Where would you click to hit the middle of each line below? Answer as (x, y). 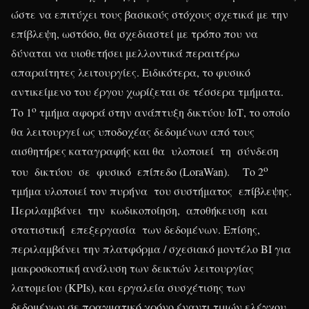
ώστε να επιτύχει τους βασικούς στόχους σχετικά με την (150, 14)
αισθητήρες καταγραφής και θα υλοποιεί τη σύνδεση (147, 150)
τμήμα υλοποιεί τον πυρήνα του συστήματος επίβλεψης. (153, 191)
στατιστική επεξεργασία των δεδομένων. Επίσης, (136, 230)
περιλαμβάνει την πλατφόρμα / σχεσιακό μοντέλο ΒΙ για (151, 249)
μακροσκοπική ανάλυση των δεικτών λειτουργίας (132, 268)
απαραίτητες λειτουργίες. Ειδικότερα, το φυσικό (131, 72)
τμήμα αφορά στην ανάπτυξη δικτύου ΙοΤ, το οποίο (163, 112)
